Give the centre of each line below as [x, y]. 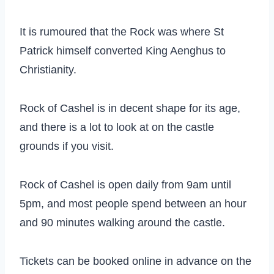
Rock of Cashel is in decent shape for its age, [130, 109]
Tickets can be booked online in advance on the [135, 261]
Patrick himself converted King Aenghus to [123, 51]
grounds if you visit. [67, 146]
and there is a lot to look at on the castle [117, 128]
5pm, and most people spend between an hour [133, 204]
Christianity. [48, 70]
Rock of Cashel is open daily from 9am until [125, 185]
